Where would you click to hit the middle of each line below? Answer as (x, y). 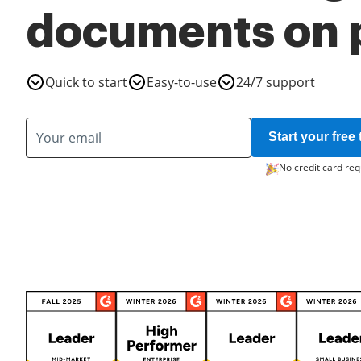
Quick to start (86, 82)
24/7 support (276, 82)
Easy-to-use (182, 82)
